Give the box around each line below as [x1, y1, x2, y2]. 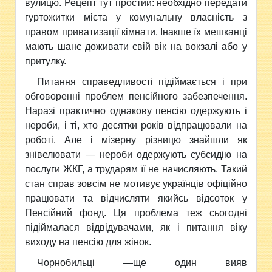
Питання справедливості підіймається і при [37, 76, 247, 87]
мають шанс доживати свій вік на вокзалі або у [25, 41, 247, 52]
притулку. [25, 55, 67, 66]
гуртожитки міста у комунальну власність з [25, 12, 247, 22]
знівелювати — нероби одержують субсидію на [25, 149, 247, 160]
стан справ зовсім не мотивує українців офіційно [25, 178, 247, 189]
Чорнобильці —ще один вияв [37, 257, 247, 268]
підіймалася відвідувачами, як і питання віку [25, 222, 247, 233]
